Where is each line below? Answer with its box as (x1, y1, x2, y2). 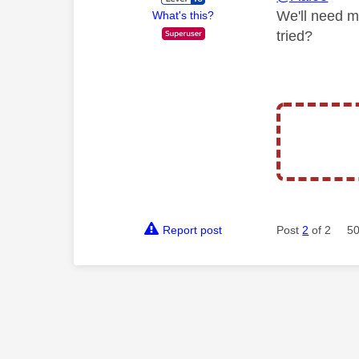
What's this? (152, 8, 215, 22)
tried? (276, 27, 317, 44)
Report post (163, 223, 223, 236)
